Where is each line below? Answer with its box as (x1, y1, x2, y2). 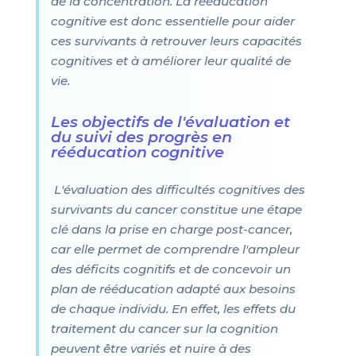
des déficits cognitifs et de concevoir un (50, 261, 291, 277)
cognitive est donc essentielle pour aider (50, 14, 295, 29)
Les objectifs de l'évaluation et (50, 112, 290, 131)
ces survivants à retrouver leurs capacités (50, 33, 302, 48)
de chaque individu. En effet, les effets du (50, 301, 296, 316)
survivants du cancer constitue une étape (50, 202, 302, 217)
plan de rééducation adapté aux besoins (50, 281, 296, 296)
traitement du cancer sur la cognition (50, 321, 278, 336)
